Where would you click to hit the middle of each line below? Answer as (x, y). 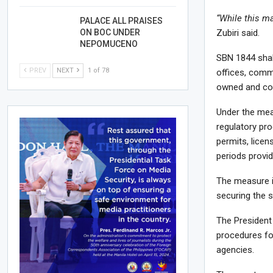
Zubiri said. (238, 33)
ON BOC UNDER (110, 32)
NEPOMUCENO (109, 44)
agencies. (236, 250)
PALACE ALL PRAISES (122, 20)
